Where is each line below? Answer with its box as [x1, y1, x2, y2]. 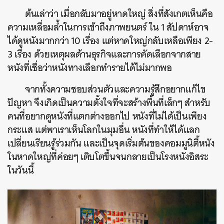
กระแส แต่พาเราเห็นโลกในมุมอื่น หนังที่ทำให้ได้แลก [7, 121, 200, 138]
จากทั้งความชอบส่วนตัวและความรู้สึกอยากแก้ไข [25, 81, 206, 98]
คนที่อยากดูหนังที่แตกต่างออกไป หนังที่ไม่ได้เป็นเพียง [7, 108, 207, 125]
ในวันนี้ [7, 162, 34, 179]
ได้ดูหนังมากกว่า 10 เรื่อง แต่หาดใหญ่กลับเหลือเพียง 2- [7, 32, 213, 49]
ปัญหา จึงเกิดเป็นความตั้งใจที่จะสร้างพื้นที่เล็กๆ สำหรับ [7, 94, 210, 111]
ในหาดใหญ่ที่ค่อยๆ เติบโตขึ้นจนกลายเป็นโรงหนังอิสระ [7, 148, 208, 165]
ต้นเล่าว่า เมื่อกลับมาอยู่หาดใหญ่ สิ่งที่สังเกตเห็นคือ [25, 5, 213, 22]
